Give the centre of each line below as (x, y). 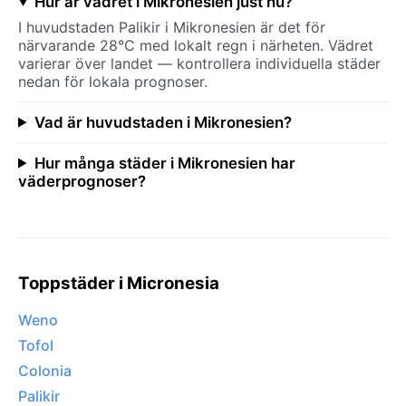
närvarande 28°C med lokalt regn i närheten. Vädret (196, 45)
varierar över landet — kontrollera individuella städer (199, 63)
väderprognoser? (82, 181)
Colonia (45, 371)
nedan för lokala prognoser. (113, 81)
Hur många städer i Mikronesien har (164, 163)
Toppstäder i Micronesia (119, 284)
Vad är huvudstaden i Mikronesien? (163, 122)
